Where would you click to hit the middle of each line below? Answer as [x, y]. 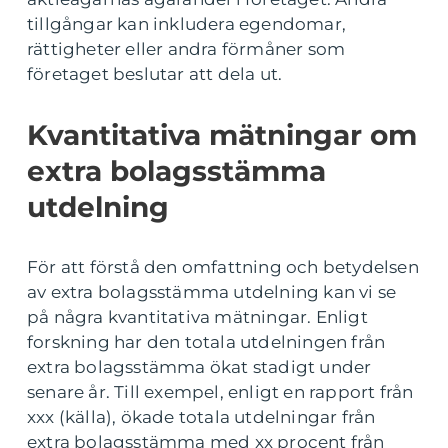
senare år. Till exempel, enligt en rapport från [220, 392]
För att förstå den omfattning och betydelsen [223, 267]
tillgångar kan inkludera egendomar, [186, 24]
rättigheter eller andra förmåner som [186, 49]
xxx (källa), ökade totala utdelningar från [201, 417]
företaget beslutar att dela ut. [155, 74]
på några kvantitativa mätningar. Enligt [197, 317]
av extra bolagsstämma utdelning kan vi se [212, 292]
